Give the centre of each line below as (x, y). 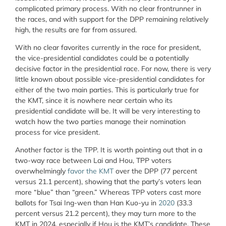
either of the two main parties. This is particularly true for (107, 90)
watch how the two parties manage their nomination (100, 122)
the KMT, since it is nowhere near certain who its (94, 101)
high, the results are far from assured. (76, 30)
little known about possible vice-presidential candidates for (110, 79)
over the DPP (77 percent (155, 171)
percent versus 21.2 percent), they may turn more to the (106, 214)
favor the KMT (91, 171)
